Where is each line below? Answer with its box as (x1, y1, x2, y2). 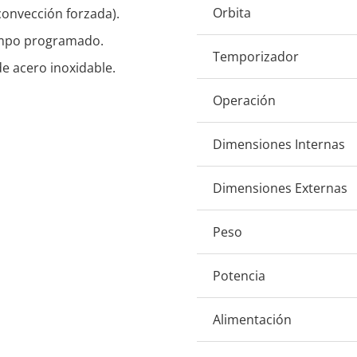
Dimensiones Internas (212, 135, 345, 154)
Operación (212, 92, 276, 110)
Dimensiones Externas (212, 179, 347, 198)
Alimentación (212, 311, 292, 329)
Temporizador (212, 48, 299, 66)
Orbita (212, 4, 251, 22)
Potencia (212, 267, 265, 285)
